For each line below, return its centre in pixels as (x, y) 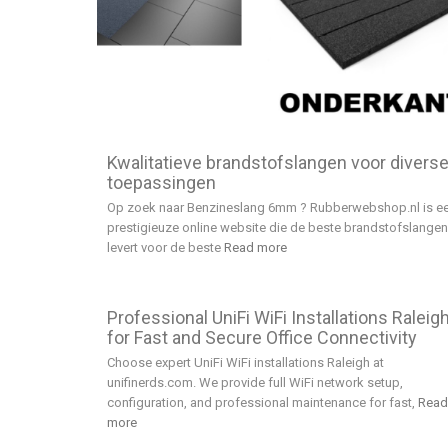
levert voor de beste (165, 248)
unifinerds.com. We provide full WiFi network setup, (255, 383)
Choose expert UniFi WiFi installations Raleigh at (245, 363)
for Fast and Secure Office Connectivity (262, 338)
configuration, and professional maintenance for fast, (262, 403)
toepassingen (161, 183)
